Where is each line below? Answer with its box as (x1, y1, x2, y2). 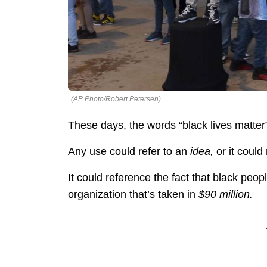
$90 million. (198, 188, 253, 201)
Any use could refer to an (68, 145, 187, 158)
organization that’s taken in (68, 188, 198, 201)
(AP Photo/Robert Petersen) (71, 95, 161, 104)
